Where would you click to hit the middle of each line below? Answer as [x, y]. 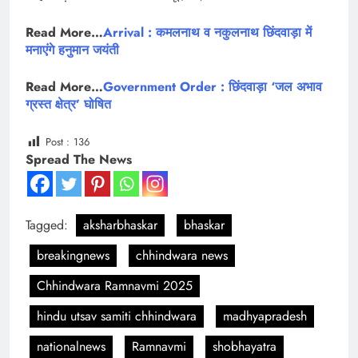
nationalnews [71, 346]
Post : [58, 142]
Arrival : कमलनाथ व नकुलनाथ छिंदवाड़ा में [207, 33]
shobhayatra [245, 346]
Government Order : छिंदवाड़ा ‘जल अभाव [213, 87]
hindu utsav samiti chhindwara [117, 316]
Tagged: [49, 225]
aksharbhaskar [120, 225]
